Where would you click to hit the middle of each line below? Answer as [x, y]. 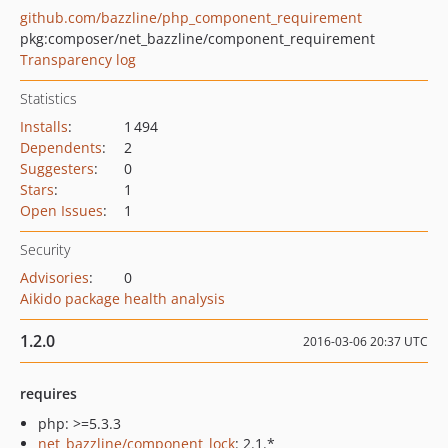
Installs [44, 126]
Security [45, 249]
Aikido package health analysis [122, 298]
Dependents [61, 147]
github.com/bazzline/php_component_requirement [191, 17]
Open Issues [61, 210]
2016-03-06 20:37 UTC [365, 341]
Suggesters [57, 168]
